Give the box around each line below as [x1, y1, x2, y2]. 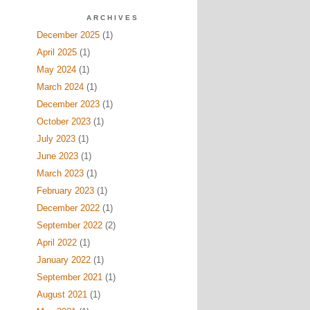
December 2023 [36, 99, 100, 109]
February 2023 [36, 185, 94, 196]
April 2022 [36, 237, 77, 248]
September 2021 [36, 272, 102, 282]
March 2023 [36, 168, 84, 179]
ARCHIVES [86, 14, 139, 21]
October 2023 [36, 116, 91, 127]
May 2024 [36, 64, 76, 75]
